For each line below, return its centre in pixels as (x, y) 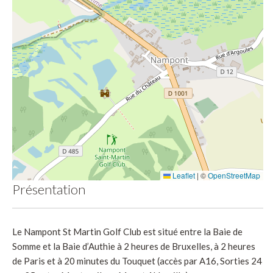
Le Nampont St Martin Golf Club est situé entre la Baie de (127, 231)
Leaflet (183, 175)
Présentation (49, 189)
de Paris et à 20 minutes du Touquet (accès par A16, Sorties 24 (137, 261)
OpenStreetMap (234, 175)
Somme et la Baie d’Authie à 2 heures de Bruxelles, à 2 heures (134, 246)
